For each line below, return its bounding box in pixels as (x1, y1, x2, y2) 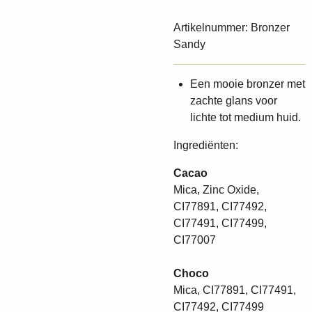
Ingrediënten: (173, 139, 238, 151)
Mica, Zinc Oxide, (173, 184, 259, 196)
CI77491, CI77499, (173, 217, 267, 229)
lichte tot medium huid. (190, 111, 301, 123)
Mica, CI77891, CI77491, (173, 284, 296, 296)
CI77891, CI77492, (173, 201, 267, 212)
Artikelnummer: (173, 22, 248, 33)
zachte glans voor (190, 95, 277, 107)
